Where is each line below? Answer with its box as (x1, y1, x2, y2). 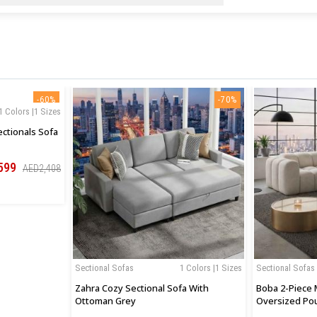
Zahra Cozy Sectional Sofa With (75, 282, 209, 295)
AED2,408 (23, 163, 61, 175)
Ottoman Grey (75, 294, 136, 308)
